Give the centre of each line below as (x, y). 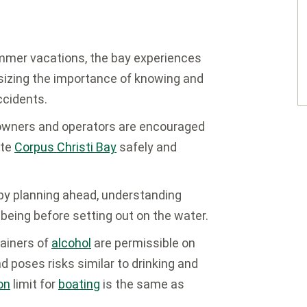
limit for (34, 284)
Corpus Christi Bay (65, 147)
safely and (147, 147)
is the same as (142, 284)
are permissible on (143, 243)
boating (79, 284)
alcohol (71, 243)
